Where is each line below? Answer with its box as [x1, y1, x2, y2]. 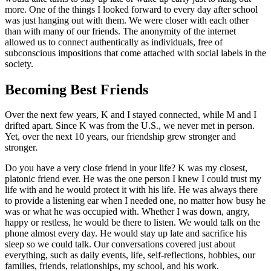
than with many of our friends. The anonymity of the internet [5, 25, 236, 36]
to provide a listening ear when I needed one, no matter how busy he [5, 195, 266, 206]
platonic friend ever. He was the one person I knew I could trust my [5, 174, 261, 184]
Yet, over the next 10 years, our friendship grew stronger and [5, 131, 236, 142]
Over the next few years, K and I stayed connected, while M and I [5, 109, 256, 120]
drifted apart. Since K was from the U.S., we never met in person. [5, 120, 255, 131]
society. [5, 58, 33, 69]
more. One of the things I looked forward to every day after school [5, 4, 258, 15]
